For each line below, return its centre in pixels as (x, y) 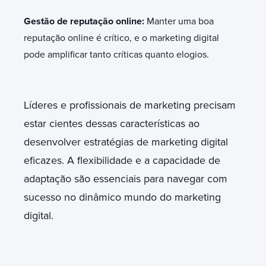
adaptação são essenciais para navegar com (126, 178)
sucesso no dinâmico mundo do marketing (122, 197)
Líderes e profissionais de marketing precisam (130, 105)
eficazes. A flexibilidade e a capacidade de (122, 160)
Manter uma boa (180, 21)
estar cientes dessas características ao (112, 123)
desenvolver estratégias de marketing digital (126, 142)
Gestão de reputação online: (85, 21)
